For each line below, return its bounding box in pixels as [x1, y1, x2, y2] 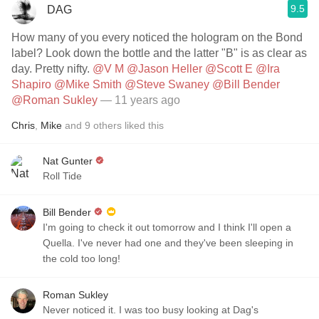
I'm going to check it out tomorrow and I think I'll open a [43, 221, 291, 233]
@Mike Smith [54, 78, 122, 90]
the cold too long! [43, 253, 120, 264]
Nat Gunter [43, 155, 93, 167]
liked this [122, 120, 164, 131]
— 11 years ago [100, 94, 180, 106]
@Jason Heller [127, 63, 202, 75]
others [93, 120, 122, 131]
